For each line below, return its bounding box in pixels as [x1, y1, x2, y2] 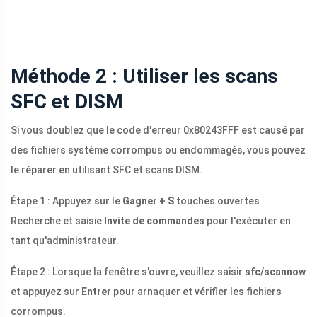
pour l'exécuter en [204, 215, 291, 227]
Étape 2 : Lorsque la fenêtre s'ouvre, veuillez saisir [11, 266, 245, 278]
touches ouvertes [174, 195, 260, 207]
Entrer [81, 286, 111, 298]
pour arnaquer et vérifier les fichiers [111, 286, 282, 298]
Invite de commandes [104, 215, 204, 227]
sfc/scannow [245, 266, 306, 278]
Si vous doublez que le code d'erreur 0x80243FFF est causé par [11, 125, 305, 137]
